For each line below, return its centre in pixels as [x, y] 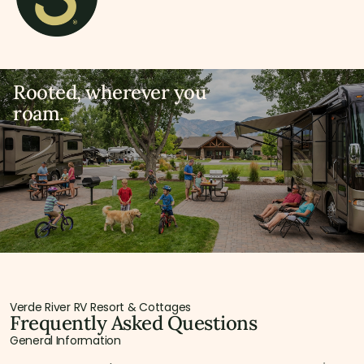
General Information [65, 341]
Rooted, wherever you [110, 93]
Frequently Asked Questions [134, 323]
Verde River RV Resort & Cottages [101, 308]
